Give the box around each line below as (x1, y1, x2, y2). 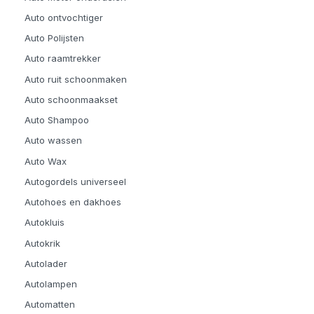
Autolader (25, 257, 67, 269)
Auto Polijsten (25, 32, 84, 44)
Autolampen (25, 278, 77, 290)
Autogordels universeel (25, 175, 126, 187)
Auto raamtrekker (25, 53, 101, 64)
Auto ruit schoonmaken (25, 73, 127, 85)
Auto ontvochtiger (25, 11, 103, 23)
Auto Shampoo (25, 114, 89, 126)
